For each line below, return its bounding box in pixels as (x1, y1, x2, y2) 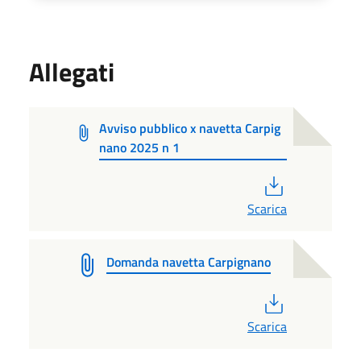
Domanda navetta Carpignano (106, 251, 271, 272)
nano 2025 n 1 (98, 137, 180, 157)
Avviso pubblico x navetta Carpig (98, 118, 280, 138)
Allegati (29, 52, 114, 91)
